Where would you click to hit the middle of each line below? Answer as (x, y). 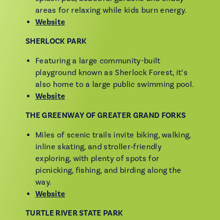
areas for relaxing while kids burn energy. (111, 10)
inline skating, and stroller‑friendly (98, 147)
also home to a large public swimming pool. (115, 84)
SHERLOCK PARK (56, 41)
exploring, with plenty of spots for (97, 159)
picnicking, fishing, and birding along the (109, 170)
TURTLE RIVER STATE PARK (74, 213)
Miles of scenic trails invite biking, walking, (113, 135)
